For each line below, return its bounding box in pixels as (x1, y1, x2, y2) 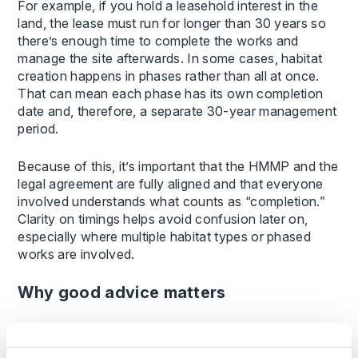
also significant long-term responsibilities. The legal (18, 340, 322, 356)
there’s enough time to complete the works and (18, 33, 299, 49)
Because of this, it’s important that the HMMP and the (18, 158, 339, 174)
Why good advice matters (18, 283, 226, 302)
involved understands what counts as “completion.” (18, 193, 326, 209)
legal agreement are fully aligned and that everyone (18, 176, 324, 192)
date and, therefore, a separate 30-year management (18, 103, 337, 119)
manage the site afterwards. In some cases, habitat (18, 50, 323, 66)
